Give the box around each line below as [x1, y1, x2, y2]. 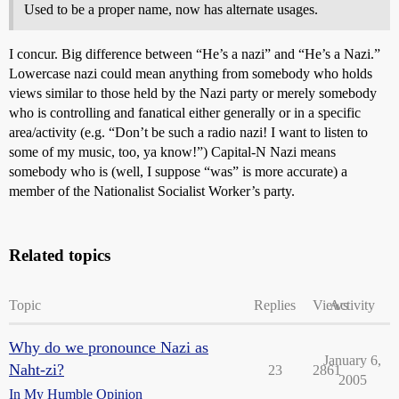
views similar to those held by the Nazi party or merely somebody [9, 85, 377, 101]
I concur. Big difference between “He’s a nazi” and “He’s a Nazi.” [9, 45, 380, 61]
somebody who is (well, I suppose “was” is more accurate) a [9, 163, 347, 179]
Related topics [9, 245, 110, 265]
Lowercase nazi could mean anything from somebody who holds [9, 65, 372, 81]
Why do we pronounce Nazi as [9, 338, 208, 356]
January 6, [323, 352, 381, 368]
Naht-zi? [9, 360, 64, 379]
